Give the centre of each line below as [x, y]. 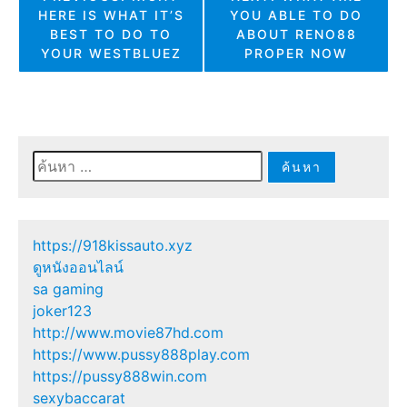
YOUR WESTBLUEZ [111, 54]
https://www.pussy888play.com [141, 355]
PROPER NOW [296, 54]
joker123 [62, 311]
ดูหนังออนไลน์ [78, 268]
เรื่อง [39, 25]
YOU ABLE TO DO [296, 15]
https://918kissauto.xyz [113, 246]
